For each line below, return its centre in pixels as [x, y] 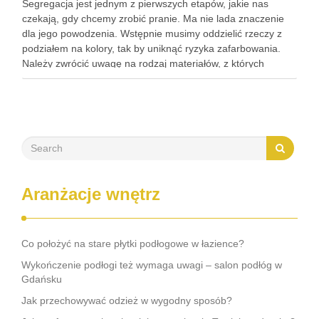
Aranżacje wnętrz [91, 194]
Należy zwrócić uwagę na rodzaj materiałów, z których [143, 63]
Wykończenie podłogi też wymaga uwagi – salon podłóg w [152, 265]
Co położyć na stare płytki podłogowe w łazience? [133, 244]
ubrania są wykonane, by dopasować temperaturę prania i [153, 78]
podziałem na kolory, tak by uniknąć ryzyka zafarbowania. [151, 48]
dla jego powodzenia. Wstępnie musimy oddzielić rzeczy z [152, 33]
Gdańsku [42, 279]
